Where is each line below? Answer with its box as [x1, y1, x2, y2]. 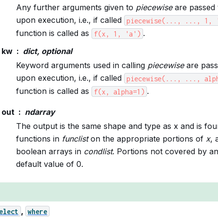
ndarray [24, 107, 55, 117]
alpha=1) [113, 87, 145, 96]
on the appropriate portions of [88, 134, 206, 144]
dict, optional [22, 46, 72, 56]
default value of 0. [16, 159, 83, 169]
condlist [83, 146, 112, 157]
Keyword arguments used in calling [16, 60, 147, 71]
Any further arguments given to [16, 2, 136, 13]
